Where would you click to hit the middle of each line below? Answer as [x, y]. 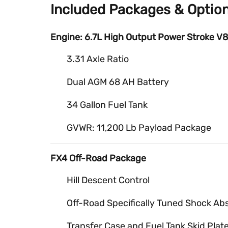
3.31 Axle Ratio [98, 59]
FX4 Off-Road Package [98, 158]
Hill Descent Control [108, 180]
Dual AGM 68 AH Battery [118, 82]
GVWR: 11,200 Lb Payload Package [139, 127]
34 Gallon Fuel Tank [107, 105]
